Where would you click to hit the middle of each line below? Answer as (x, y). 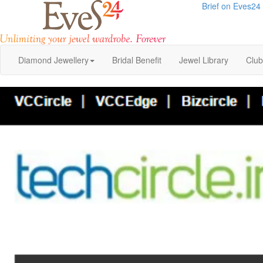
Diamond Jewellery (53, 60)
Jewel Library (204, 60)
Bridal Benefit (137, 60)
